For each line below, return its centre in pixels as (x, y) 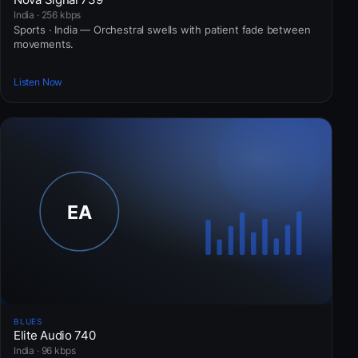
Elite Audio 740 (55, 335)
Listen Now (38, 82)
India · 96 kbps (45, 350)
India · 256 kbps (48, 14)
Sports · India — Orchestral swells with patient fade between (162, 29)
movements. (44, 44)
